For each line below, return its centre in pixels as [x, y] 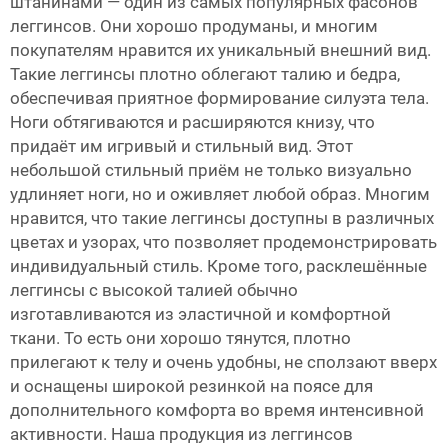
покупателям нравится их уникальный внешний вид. [220, 50]
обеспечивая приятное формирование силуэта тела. [219, 98]
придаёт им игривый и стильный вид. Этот [181, 146]
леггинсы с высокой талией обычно [154, 290]
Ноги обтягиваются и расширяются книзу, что [192, 122]
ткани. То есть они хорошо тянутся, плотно [180, 338]
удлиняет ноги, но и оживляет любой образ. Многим [220, 194]
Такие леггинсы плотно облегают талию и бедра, [205, 74]
